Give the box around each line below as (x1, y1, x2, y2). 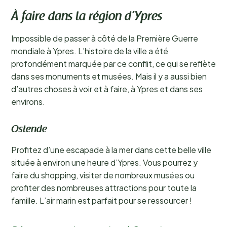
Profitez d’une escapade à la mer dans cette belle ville (11, 144, 211, 155)
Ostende (11, 125, 47, 135)
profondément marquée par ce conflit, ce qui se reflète (11, 58, 216, 69)
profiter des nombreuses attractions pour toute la (11, 182, 197, 193)
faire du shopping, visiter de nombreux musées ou (11, 170, 195, 180)
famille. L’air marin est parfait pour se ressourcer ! (11, 195, 192, 206)
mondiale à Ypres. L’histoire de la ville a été (11, 46, 168, 56)
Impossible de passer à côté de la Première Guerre (11, 33, 198, 44)
